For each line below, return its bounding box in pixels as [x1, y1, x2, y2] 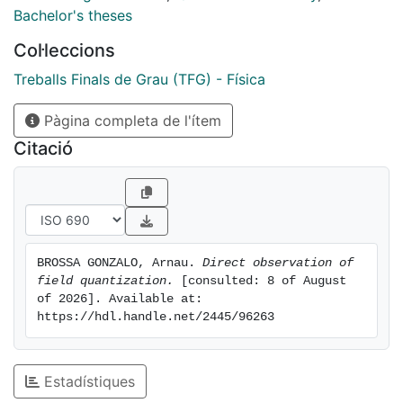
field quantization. [37, 274, 174, 289]
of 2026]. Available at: [37, 292, 202, 307]
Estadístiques [40, 372, 135, 391]
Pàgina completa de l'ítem [40, 112, 221, 130]
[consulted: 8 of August [174, 274, 346, 289]
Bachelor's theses [13, 6, 132, 25]
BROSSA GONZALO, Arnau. [37, 256, 202, 271]
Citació [13, 138, 73, 160]
